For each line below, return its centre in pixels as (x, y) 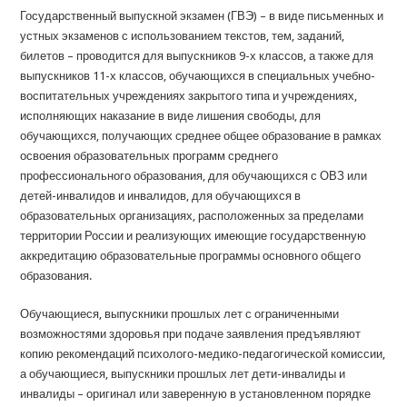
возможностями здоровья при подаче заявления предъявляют (191, 334)
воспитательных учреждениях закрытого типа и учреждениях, (189, 96)
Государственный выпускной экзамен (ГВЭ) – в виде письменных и (202, 16)
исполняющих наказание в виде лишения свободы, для (171, 116)
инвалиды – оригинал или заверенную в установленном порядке (196, 394)
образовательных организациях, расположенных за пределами (192, 216)
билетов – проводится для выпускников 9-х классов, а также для (197, 56)
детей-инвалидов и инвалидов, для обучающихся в (161, 196)
